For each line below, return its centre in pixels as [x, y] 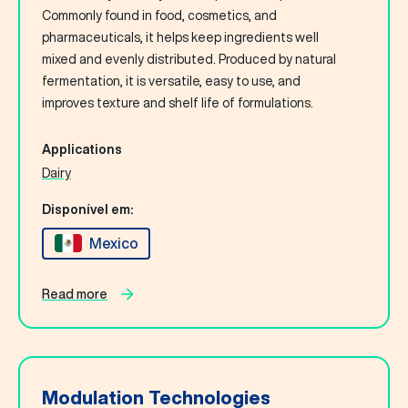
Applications [82, 149]
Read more [75, 294]
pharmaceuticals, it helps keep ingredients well [180, 38]
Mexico [113, 244]
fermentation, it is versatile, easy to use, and [171, 82]
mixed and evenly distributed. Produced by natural [189, 60]
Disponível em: [87, 209]
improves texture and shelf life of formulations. [178, 103]
